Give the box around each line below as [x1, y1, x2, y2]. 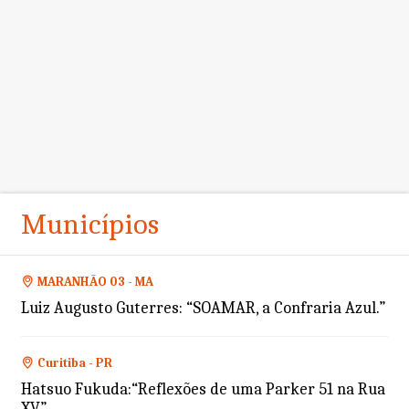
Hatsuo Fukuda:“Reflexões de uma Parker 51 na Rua [20, 380, 385, 399]
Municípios [20, 207, 159, 241]
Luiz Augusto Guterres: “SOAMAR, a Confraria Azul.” [20, 299, 385, 318]
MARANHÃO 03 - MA [37, 274, 153, 289]
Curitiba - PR [37, 355, 112, 371]
